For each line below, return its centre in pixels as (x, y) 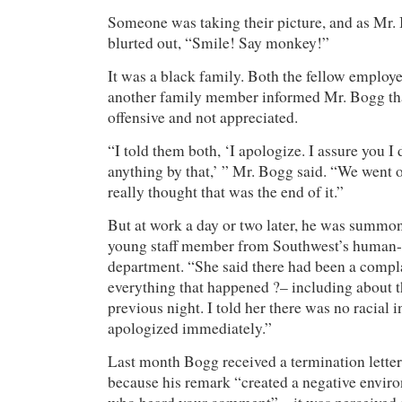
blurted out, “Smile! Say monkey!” (218, 42)
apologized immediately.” (190, 328)
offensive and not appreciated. (203, 117)
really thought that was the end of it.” (226, 191)
